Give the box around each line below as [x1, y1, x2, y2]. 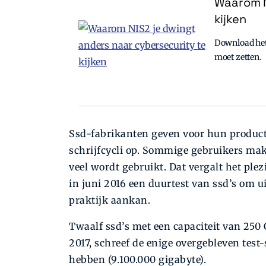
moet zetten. [214, 52, 262, 63]
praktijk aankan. [69, 194, 150, 207]
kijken [214, 11, 246, 27]
